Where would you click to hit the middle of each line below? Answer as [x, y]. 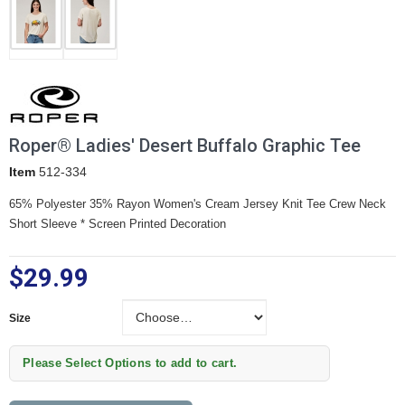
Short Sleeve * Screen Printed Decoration [118, 223]
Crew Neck [358, 203]
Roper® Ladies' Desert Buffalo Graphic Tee [185, 145]
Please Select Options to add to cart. [130, 363]
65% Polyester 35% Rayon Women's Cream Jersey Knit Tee [169, 203]
